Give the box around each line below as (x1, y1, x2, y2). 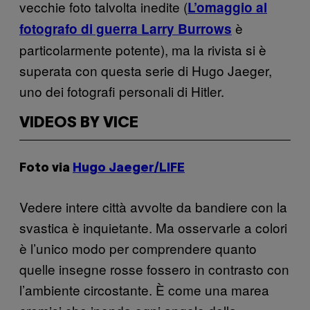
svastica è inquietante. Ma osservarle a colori (19, 217, 287, 237)
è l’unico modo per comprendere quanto (19, 238, 257, 257)
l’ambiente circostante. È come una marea (19, 280, 269, 299)
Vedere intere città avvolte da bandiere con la (19, 197, 287, 216)
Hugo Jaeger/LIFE (73, 162, 185, 174)
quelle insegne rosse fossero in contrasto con (19, 259, 289, 278)
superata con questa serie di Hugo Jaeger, (19, 60, 272, 80)
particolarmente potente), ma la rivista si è (19, 39, 266, 59)
